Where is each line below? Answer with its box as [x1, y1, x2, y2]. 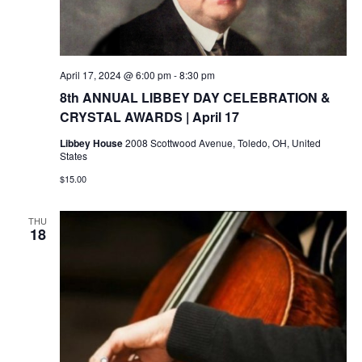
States [59, 149, 87, 163]
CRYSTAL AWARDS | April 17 [59, 107, 239, 127]
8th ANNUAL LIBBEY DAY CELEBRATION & [59, 88, 330, 107]
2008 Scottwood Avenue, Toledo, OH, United [124, 136, 321, 150]
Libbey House [59, 136, 125, 151]
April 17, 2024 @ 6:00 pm [59, 68, 171, 82]
